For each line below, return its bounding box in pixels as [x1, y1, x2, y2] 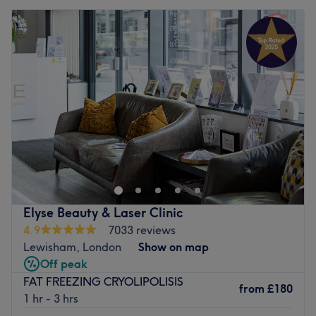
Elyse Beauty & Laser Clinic [23, 204, 183, 221]
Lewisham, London [23, 239, 121, 254]
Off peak [40, 256, 87, 271]
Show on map [138, 239, 209, 254]
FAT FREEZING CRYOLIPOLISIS [23, 274, 183, 288]
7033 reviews [108, 222, 176, 237]
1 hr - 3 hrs [23, 291, 78, 305]
